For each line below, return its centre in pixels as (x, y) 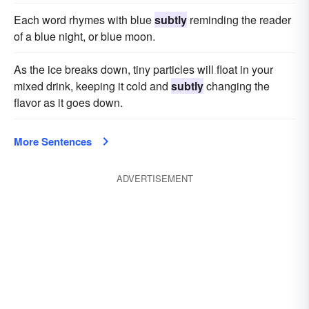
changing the (237, 86)
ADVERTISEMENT (154, 178)
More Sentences (53, 141)
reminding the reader (239, 20)
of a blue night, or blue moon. (84, 36)
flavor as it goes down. (68, 102)
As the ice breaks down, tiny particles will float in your (143, 69)
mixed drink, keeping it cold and (92, 86)
